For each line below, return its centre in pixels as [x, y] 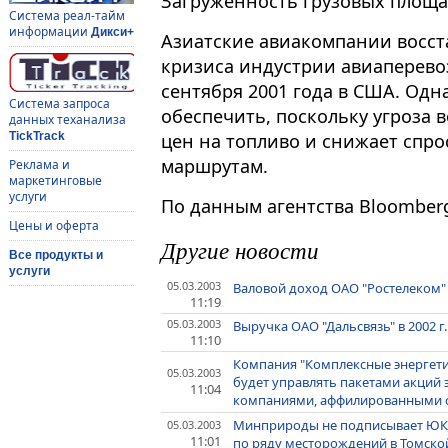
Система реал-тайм [66, 16]
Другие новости [240, 250]
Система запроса [59, 104]
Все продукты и [55, 255]
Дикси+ [112, 32]
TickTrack [36, 136]
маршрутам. [214, 166]
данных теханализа [67, 120]
